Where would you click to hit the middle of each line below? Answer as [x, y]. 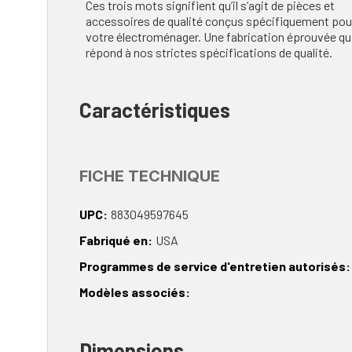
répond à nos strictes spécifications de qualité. [209, 53]
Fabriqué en [114, 240]
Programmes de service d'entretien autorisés [213, 266]
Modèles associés [132, 292]
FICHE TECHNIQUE [150, 176]
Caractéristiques [155, 109]
